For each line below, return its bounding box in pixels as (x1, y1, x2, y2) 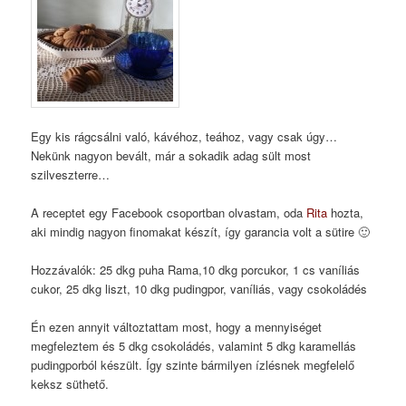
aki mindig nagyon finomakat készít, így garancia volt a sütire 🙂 (31, 223, 371, 241)
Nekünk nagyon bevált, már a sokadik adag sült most (31, 146, 312, 164)
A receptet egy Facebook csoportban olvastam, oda (31, 204, 307, 222)
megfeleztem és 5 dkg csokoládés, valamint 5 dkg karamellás (31, 337, 357, 355)
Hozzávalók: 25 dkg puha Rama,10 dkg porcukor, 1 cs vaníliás (31, 261, 361, 279)
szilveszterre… (31, 165, 111, 183)
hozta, (327, 204, 364, 222)
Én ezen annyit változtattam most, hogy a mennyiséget (31, 318, 323, 336)
